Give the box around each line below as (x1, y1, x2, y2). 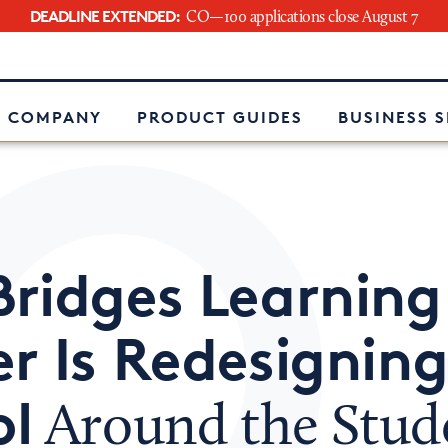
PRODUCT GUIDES (137, 107, 303, 127)
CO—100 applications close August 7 (186, 10, 418, 26)
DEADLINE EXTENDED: (30, 6, 180, 26)
